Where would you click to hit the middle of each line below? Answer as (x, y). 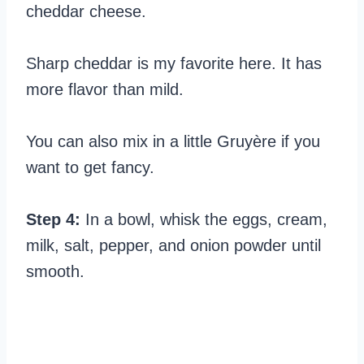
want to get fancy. (90, 167)
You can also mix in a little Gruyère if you (173, 141)
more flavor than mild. (105, 89)
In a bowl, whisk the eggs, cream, (204, 219)
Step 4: (53, 219)
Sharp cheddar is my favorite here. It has (174, 63)
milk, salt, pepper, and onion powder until (173, 245)
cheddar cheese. (86, 11)
